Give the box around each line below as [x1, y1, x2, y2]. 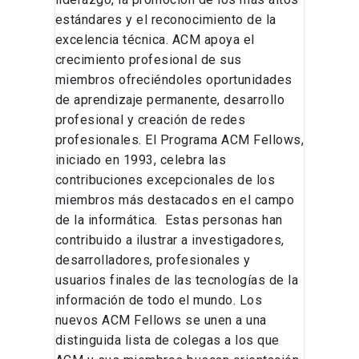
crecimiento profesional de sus [54, 52, 242, 68]
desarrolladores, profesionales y [54, 252, 251, 268]
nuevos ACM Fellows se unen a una [54, 313, 267, 329]
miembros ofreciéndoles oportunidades [54, 72, 292, 88]
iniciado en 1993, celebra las [54, 152, 227, 168]
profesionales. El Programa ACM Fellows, [54, 132, 305, 148]
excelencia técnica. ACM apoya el [54, 32, 255, 48]
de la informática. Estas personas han [54, 212, 283, 228]
